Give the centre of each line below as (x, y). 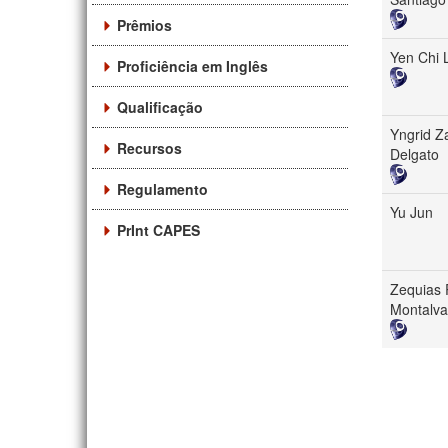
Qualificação (160, 106)
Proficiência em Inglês (192, 65)
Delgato (414, 153)
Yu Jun (411, 211)
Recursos (149, 147)
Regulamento (162, 188)
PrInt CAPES (158, 229)
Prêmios (144, 24)
